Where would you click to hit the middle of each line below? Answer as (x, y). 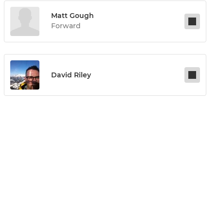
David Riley (71, 75)
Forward (66, 26)
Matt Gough (73, 16)
